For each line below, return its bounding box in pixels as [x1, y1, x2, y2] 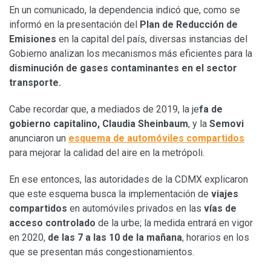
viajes [211, 188, 238, 200]
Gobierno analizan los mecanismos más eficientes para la [9, 47, 252, 59]
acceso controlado [9, 217, 96, 229]
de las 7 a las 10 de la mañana [48, 231, 182, 243]
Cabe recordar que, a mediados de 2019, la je [9, 103, 199, 115]
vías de [204, 202, 237, 214]
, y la [188, 117, 209, 129]
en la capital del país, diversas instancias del [59, 33, 247, 45]
